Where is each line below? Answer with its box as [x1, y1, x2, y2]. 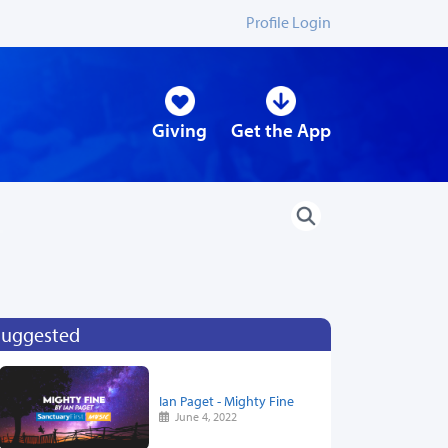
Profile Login [246, 12, 331, 32]
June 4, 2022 [169, 408, 238, 424]
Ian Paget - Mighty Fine [159, 390, 294, 410]
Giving [152, 118, 207, 143]
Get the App [231, 118, 331, 143]
